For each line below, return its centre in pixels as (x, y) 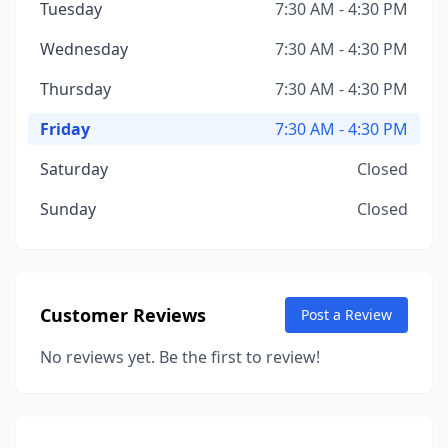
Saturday (74, 169)
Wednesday (84, 49)
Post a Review (346, 314)
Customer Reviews (123, 315)
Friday (65, 129)
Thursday (75, 89)
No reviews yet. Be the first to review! (180, 357)
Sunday (68, 209)
